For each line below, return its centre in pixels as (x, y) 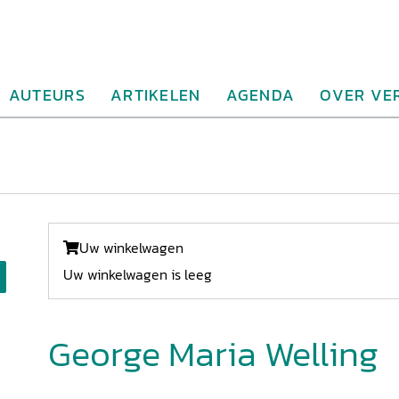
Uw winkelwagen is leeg (138, 274)
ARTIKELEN (155, 95)
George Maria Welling (213, 354)
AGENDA (261, 95)
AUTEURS (47, 95)
